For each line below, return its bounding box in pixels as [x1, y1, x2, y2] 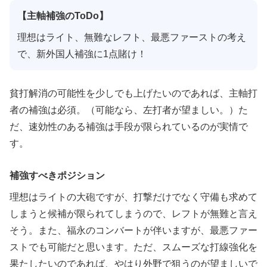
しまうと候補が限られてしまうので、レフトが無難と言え [10, 208, 257, 219]
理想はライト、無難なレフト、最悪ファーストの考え [17, 32, 246, 42]
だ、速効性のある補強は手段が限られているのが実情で [10, 122, 248, 132]
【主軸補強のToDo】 [17, 10, 108, 21]
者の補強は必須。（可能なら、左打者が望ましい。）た [10, 105, 248, 116]
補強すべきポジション [10, 170, 105, 181]
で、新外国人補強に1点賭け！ [17, 48, 147, 59]
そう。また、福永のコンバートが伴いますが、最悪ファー [10, 225, 257, 235]
